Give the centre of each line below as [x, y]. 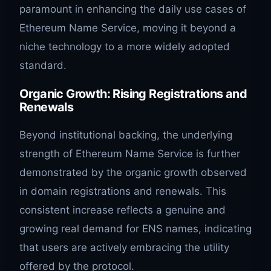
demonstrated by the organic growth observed [133, 172]
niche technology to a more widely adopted [125, 46]
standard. [43, 65]
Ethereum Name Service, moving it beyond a [128, 28]
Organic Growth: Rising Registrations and [133, 93]
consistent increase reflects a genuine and [122, 210]
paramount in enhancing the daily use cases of [133, 9]
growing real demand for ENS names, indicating [135, 228]
